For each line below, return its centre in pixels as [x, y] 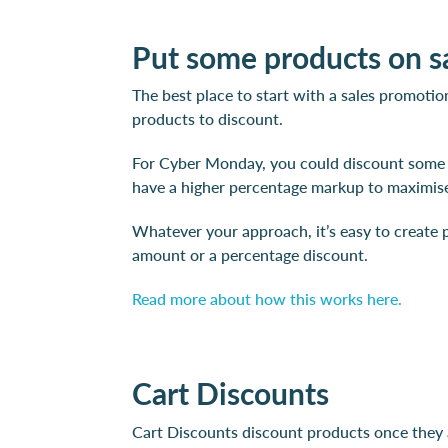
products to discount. [207, 118]
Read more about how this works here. [267, 298]
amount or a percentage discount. [252, 254]
